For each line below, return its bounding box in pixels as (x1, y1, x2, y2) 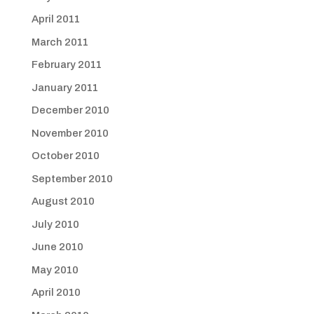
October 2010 (31, 150, 100, 161)
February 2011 (31, 59, 102, 70)
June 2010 (31, 241, 83, 252)
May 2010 (31, 264, 78, 275)
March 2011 (31, 36, 88, 48)
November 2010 (31, 127, 109, 139)
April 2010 (31, 287, 81, 298)
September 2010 (31, 172, 113, 184)
